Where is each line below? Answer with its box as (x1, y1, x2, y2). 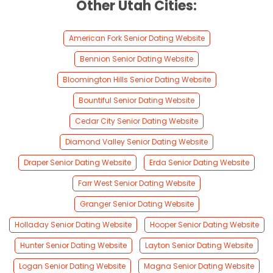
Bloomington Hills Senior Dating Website (62, 74, 211, 85)
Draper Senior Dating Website (24, 157, 131, 168)
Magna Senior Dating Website (144, 261, 254, 272)
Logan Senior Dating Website (19, 261, 126, 272)
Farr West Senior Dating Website (78, 178, 195, 189)
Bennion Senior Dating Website (80, 54, 193, 65)
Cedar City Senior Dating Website (75, 116, 198, 127)
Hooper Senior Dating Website (149, 219, 259, 230)
